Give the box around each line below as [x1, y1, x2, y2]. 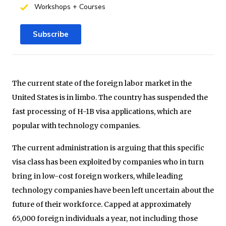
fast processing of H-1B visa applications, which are [12, 106, 191, 116]
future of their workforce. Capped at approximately [12, 199, 191, 209]
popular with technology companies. [12, 121, 140, 130]
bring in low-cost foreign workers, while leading [12, 171, 183, 181]
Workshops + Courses [32, 2, 105, 12]
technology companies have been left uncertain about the [12, 185, 214, 195]
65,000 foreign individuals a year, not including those [12, 213, 198, 223]
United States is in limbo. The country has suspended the [12, 92, 208, 102]
